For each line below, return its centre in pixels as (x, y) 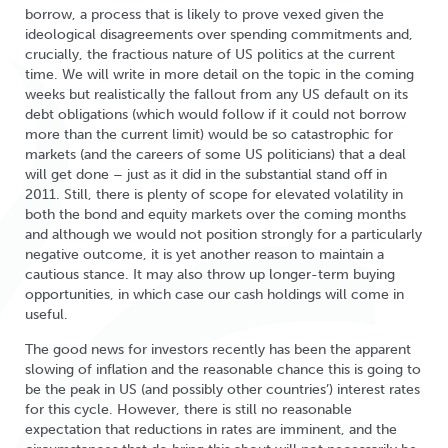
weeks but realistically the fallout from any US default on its (216, 94)
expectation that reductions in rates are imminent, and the (211, 429)
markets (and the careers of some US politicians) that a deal (215, 154)
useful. (46, 314)
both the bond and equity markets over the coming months (215, 214)
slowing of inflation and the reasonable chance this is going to (223, 369)
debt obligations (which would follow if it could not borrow (215, 114)
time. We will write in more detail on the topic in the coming (219, 74)
